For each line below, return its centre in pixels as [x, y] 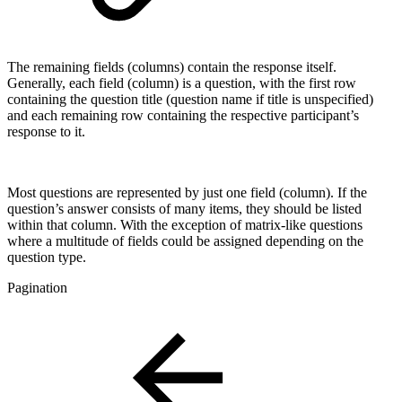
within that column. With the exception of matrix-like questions [185, 224]
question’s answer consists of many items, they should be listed [184, 208]
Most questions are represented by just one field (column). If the [187, 192]
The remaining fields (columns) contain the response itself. [172, 66]
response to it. [46, 131]
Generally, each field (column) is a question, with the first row [182, 83]
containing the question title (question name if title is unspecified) [190, 99]
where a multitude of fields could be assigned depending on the [185, 240]
